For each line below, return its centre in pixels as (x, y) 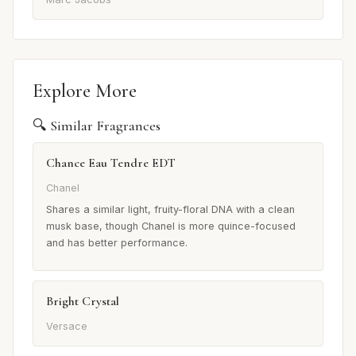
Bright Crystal (83, 302)
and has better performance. (117, 243)
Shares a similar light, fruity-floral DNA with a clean (170, 210)
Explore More (85, 91)
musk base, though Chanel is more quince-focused (171, 226)
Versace (67, 326)
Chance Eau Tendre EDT (111, 163)
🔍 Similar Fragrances (97, 126)
